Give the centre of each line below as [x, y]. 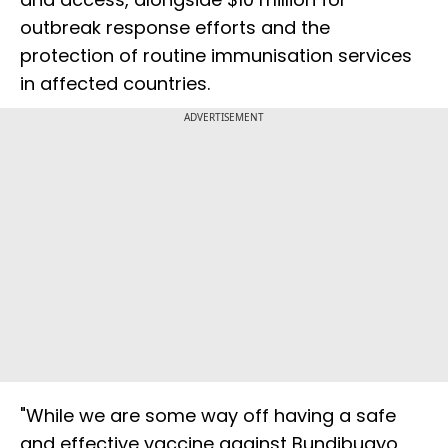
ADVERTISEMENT [224, 117]
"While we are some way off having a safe [208, 416]
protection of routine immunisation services [216, 56]
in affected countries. [115, 84]
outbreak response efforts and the [175, 28]
